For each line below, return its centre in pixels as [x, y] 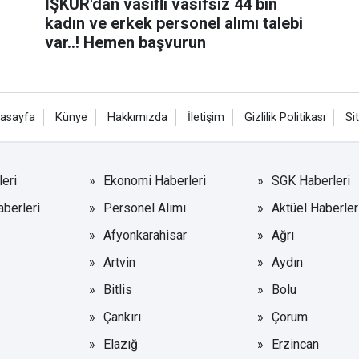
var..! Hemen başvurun [125, 42]
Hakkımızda [137, 117]
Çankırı [123, 317]
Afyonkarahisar [145, 235]
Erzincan [295, 344]
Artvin [120, 262]
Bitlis [118, 289]
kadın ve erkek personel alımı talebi [173, 23]
